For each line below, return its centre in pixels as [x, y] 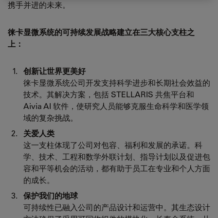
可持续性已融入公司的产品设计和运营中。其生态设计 [117, 207]
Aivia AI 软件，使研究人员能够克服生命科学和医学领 [116, 106]
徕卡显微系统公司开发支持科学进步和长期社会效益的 [117, 83]
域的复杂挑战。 [51, 118]
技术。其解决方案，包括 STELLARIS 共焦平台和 [109, 94]
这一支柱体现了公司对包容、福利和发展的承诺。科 [113, 145]
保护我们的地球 [52, 196]
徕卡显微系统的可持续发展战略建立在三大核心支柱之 [101, 32]
